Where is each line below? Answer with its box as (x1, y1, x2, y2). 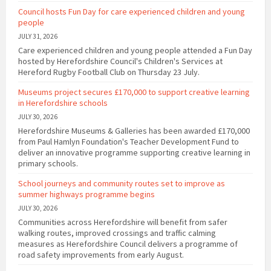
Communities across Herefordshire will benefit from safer (18, 217, 227, 228)
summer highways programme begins (18, 189, 155, 200)
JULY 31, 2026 (18, 32, 57, 41)
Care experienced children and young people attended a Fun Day (18, 45, 252, 56)
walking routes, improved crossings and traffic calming (18, 227, 216, 239)
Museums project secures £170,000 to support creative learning (18, 87, 250, 98)
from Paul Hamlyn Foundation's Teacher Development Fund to (18, 136, 239, 148)
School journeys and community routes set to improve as (18, 178, 225, 189)
